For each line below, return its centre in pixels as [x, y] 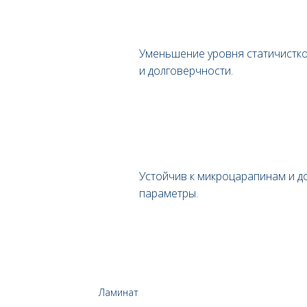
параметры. [169, 193]
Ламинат [119, 292]
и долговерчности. [186, 71]
